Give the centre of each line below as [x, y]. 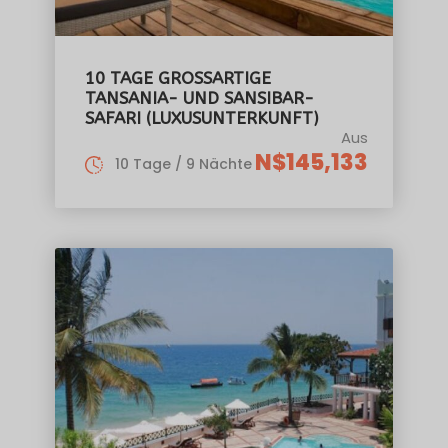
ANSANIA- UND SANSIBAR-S [199, 97]
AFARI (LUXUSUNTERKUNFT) [199, 117]
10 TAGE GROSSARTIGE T [178, 77]
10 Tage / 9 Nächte [183, 163]
